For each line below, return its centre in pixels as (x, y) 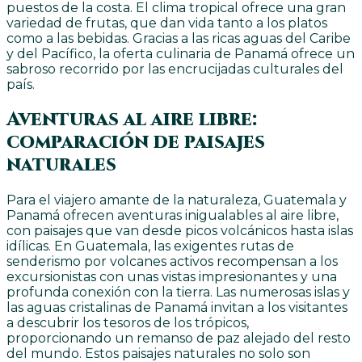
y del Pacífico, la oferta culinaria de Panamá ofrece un (181, 53)
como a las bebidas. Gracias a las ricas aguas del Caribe (179, 38)
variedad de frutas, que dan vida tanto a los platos (167, 23)
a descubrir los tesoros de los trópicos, (128, 322)
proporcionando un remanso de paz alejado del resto (179, 338)
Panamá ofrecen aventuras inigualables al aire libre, (173, 215)
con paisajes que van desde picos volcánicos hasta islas (180, 230)
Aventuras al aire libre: (132, 119)
